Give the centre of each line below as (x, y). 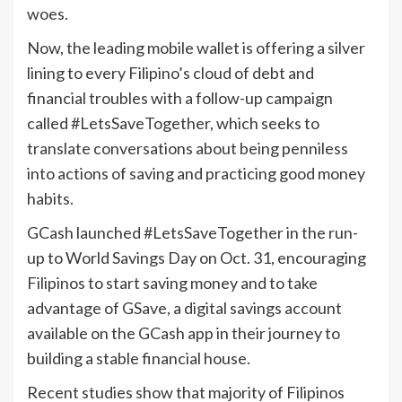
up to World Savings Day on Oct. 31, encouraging (197, 258)
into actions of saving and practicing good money (196, 173)
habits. (50, 198)
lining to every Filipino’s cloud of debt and (170, 73)
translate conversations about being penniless (188, 148)
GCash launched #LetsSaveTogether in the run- (192, 232)
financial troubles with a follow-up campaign (180, 98)
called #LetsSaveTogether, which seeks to (173, 123)
